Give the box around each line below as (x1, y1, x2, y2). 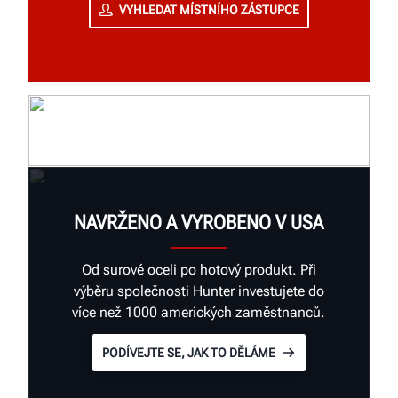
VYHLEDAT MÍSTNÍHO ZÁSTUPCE (118, 3, 299, 18)
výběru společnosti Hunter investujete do (73, 283, 324, 300)
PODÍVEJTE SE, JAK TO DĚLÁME (102, 346, 276, 361)
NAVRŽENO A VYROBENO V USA (74, 211, 324, 235)
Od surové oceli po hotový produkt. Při (81, 261, 316, 279)
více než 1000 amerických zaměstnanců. (72, 304, 326, 322)
